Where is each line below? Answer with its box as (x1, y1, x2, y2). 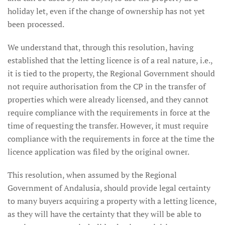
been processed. (8, 19, 64, 30)
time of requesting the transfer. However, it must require (8, 120, 208, 131)
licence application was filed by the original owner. (8, 146, 189, 157)
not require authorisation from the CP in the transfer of (8, 81, 205, 92)
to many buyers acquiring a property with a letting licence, (8, 195, 216, 206)
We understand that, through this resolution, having (8, 42, 193, 53)
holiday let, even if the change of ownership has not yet (8, 6, 205, 17)
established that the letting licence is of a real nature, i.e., (8, 55, 212, 66)
